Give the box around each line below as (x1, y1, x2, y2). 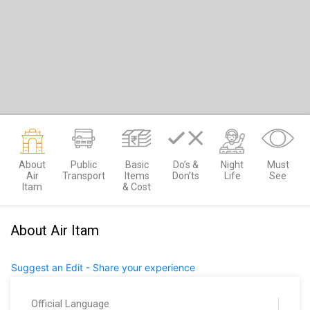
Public (71, 159, 97, 171)
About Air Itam (10, 222, 99, 239)
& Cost (122, 181, 152, 193)
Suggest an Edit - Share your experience (11, 262, 195, 274)
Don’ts (172, 170, 199, 182)
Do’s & (172, 159, 199, 171)
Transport (62, 170, 105, 182)
